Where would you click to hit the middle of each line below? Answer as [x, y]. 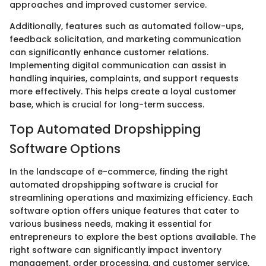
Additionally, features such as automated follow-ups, [126, 26]
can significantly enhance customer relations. [109, 53]
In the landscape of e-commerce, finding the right [119, 171]
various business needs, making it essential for [111, 224]
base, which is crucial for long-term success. [107, 105]
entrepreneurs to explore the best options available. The [133, 237]
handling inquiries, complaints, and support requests [124, 79]
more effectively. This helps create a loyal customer [123, 92]
